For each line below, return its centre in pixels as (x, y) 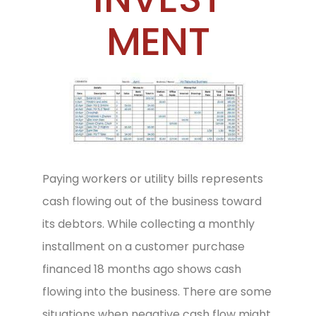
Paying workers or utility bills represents (153, 178)
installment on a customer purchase (144, 246)
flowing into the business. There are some (157, 291)
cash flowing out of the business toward (152, 201)
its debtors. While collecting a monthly (148, 224)
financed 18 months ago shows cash (142, 269)
